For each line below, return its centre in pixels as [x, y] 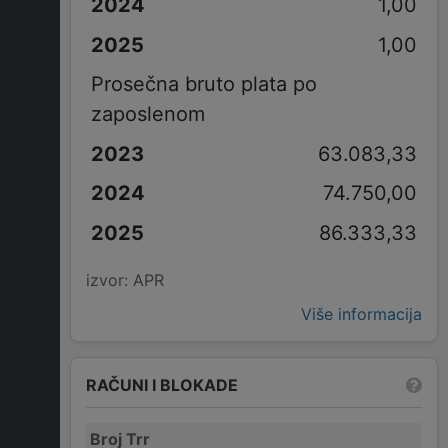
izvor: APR [125, 280]
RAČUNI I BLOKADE [162, 384]
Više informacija [361, 314]
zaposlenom [147, 114]
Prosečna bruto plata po [203, 84]
